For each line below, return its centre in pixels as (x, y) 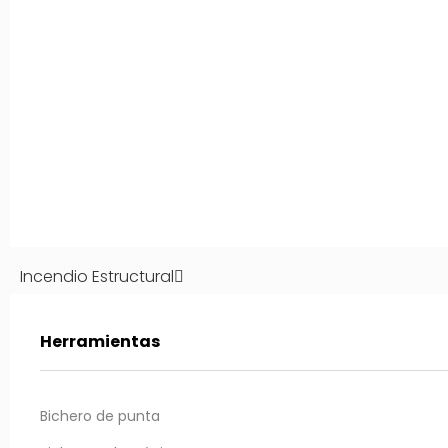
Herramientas (99, 341)
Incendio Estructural (96, 276)
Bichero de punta (99, 416)
